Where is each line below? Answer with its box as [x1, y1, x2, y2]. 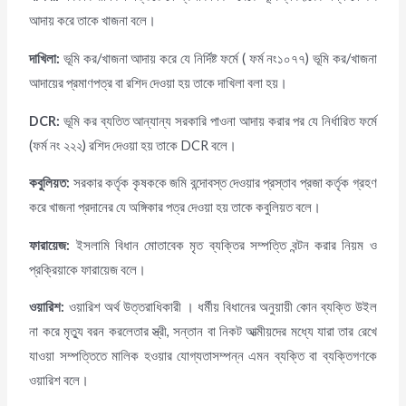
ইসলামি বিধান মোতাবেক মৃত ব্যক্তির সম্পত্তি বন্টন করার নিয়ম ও [70, 237, 377, 253]
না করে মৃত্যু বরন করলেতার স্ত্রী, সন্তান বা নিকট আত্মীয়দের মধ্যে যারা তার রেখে [29, 324, 377, 340]
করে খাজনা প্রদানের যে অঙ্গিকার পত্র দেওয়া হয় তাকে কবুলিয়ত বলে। [29, 199, 322, 216]
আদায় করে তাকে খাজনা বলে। [29, 13, 157, 29]
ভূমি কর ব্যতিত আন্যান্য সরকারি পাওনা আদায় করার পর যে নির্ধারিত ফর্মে [60, 112, 377, 129]
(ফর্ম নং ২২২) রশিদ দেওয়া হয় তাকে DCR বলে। [29, 137, 237, 153]
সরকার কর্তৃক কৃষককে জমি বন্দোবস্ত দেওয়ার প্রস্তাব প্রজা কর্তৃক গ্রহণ [70, 175, 377, 191]
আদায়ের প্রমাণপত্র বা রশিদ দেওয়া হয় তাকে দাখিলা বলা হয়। [29, 75, 288, 92]
